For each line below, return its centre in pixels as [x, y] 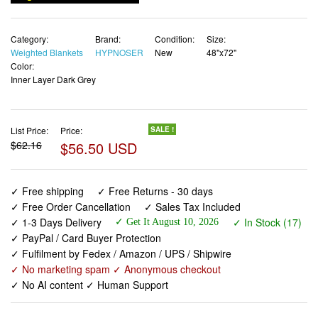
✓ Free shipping [47, 191]
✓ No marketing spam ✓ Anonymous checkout [116, 269]
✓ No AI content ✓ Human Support [89, 284]
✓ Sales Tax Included [193, 206]
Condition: [175, 39]
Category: [29, 39]
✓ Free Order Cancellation [71, 206]
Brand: [108, 39]
